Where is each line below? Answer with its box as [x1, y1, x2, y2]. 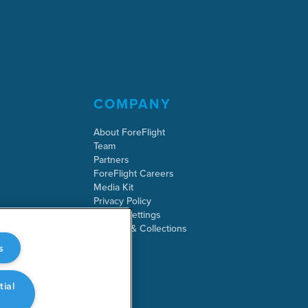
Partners [93, 153, 129, 167]
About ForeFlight [93, 125, 165, 140]
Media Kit [93, 180, 133, 195]
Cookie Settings [93, 208, 161, 222]
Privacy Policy [93, 194, 151, 208]
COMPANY [93, 93, 171, 114]
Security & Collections [93, 221, 187, 236]
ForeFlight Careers [93, 166, 174, 181]
